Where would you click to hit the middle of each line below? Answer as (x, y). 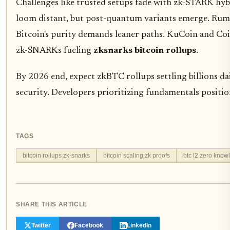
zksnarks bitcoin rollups (145, 51)
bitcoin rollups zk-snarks (56, 155)
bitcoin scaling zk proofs (137, 155)
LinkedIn (139, 225)
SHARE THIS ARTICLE (52, 204)
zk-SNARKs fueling (55, 51)
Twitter (41, 225)
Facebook (89, 225)
